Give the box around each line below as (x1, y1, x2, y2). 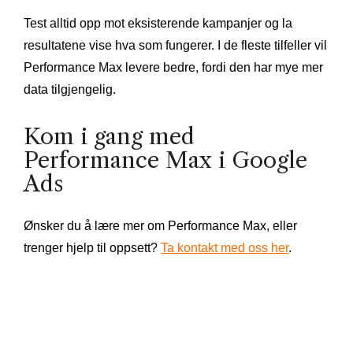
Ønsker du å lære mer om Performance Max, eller (24, 218, 297, 232)
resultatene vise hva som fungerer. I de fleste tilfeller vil (24, 38, 327, 52)
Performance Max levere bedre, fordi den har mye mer (24, 60, 323, 74)
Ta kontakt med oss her (161, 240, 288, 255)
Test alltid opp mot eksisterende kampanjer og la (24, 16, 292, 30)
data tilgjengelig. (24, 82, 116, 96)
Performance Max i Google (24, 146, 307, 173)
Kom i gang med (24, 122, 195, 150)
